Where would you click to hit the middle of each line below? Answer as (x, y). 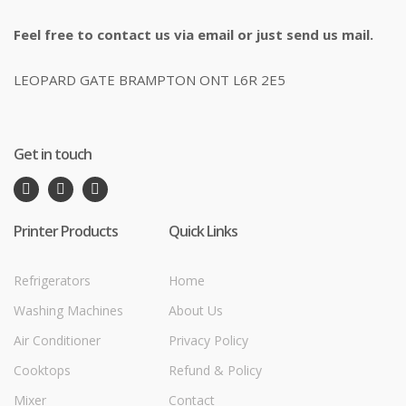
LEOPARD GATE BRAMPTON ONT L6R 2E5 (150, 79)
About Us (196, 310)
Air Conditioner (57, 340)
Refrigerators (52, 280)
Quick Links (203, 231)
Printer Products (66, 231)
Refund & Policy (215, 370)
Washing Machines (68, 310)
